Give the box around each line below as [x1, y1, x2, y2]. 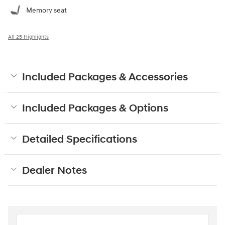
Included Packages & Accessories [22, 71, 188, 84]
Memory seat [26, 6, 67, 15]
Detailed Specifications [22, 133, 137, 147]
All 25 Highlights [8, 34, 49, 41]
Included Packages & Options [22, 102, 168, 116]
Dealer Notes [22, 164, 87, 178]
